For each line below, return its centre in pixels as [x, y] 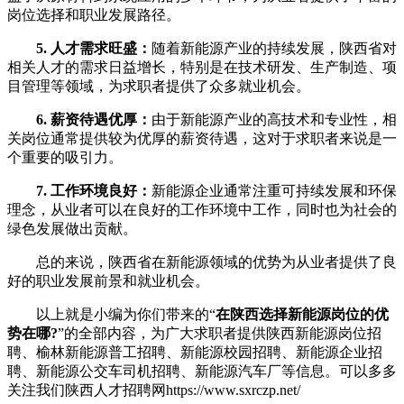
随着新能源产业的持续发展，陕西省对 [274, 48]
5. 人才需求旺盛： [94, 48]
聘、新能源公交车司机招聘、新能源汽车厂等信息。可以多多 [202, 371]
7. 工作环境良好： [94, 190]
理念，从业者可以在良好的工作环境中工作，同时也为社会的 [202, 209]
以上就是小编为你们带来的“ [111, 314]
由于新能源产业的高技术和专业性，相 [274, 119]
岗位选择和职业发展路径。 [94, 14]
